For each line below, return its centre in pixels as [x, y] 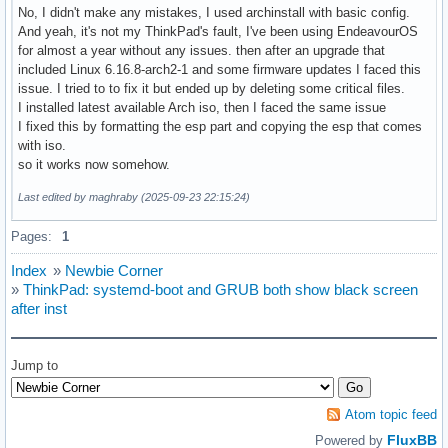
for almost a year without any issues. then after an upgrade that [201, 51]
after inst [39, 309]
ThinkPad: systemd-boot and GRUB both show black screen [220, 290]
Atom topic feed [391, 415]
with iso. [42, 146]
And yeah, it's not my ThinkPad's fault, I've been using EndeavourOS [218, 32]
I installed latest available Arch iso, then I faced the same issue [202, 108]
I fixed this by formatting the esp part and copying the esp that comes [220, 127]
